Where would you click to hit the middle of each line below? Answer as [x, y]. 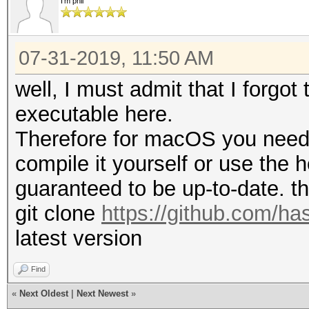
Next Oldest [44, 293]
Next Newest [102, 293]
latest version [79, 238]
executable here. [94, 114]
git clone [58, 213]
